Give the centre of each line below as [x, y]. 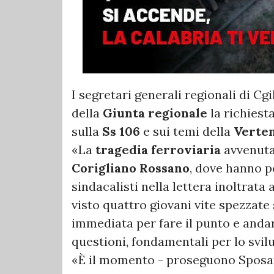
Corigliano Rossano [131, 168]
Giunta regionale [155, 113]
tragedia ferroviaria [160, 150]
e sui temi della [187, 131]
